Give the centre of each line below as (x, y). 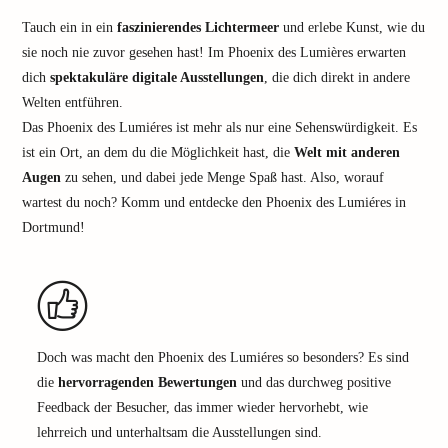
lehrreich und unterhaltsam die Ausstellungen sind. (179, 432)
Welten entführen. (72, 102)
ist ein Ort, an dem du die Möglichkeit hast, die (158, 152)
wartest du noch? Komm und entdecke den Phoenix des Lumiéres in (214, 202)
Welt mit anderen (347, 152)
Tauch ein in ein (69, 27)
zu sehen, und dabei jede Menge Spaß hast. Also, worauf (222, 177)
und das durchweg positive (314, 382)
